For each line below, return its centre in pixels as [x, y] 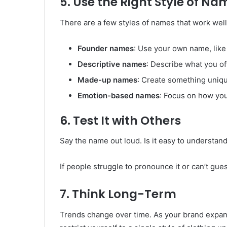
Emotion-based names [119, 95]
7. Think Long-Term [118, 194]
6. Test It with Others [120, 120]
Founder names [106, 48]
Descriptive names [112, 64]
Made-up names [107, 80]
